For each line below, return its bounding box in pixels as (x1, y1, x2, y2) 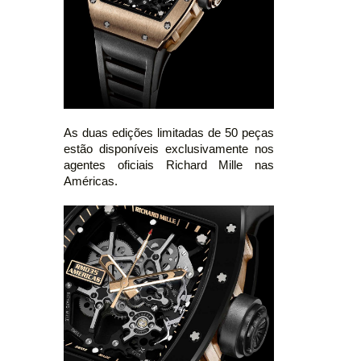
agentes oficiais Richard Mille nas (64, 158, 274, 172)
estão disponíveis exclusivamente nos (64, 142, 274, 156)
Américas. (64, 174, 118, 188)
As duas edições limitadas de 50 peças (64, 126, 274, 139)
